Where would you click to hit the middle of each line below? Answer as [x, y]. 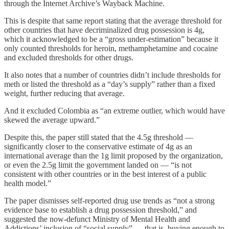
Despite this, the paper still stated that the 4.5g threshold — [99, 138]
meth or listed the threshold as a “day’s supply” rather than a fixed [110, 84]
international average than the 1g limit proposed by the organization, [113, 156]
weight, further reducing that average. [64, 94]
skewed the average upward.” [52, 120]
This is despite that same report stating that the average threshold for [113, 21]
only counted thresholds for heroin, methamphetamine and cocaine [111, 49]
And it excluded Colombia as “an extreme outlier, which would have [114, 111]
